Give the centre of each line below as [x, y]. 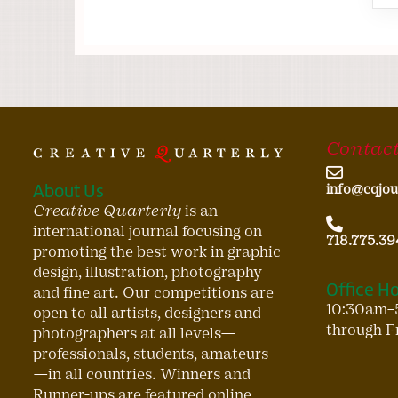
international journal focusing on [147, 231]
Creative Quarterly [107, 210]
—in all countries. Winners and [142, 374]
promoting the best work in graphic [157, 251]
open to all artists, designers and [147, 313]
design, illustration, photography [147, 272]
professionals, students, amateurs [151, 354]
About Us [68, 191]
